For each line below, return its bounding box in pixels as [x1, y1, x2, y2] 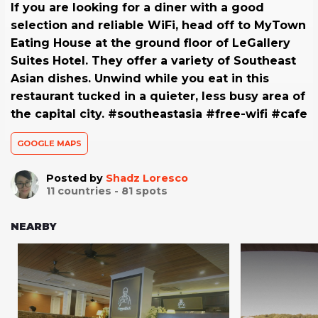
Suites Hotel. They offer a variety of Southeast [11, 54, 296, 68]
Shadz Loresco [106, 172, 188, 185]
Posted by [46, 172, 106, 185]
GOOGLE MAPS [17, 138, 82, 149]
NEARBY [11, 220, 57, 234]
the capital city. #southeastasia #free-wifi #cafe [11, 107, 307, 121]
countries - [55, 185, 121, 198]
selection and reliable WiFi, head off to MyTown [11, 18, 306, 33]
